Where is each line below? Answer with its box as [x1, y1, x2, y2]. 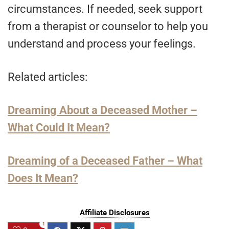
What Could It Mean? [8, 121, 110, 134]
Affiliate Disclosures [79, 208, 150, 218]
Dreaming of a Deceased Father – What [8, 154, 202, 168]
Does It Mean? [8, 172, 78, 185]
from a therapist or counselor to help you [8, 20, 208, 33]
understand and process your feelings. [8, 37, 196, 51]
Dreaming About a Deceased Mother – [8, 104, 197, 117]
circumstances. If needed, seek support [8, 3, 202, 16]
